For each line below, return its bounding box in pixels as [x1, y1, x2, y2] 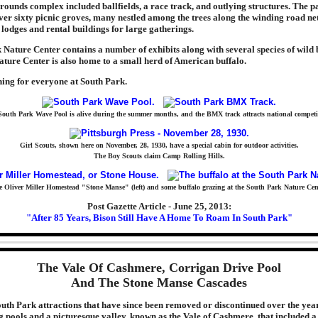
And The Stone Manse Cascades [71, 275, 247, 290]
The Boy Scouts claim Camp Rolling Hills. [93, 152, 225, 160]
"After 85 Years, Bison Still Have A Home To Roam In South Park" [26, 212, 292, 223]
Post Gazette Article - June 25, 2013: [87, 201, 231, 212]
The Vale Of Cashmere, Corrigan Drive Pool [37, 261, 281, 275]
